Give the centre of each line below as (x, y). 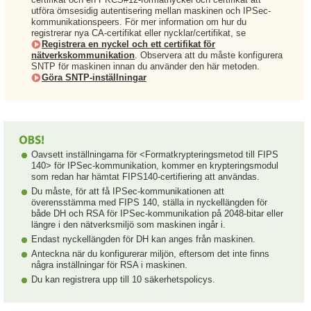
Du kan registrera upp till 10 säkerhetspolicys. (123, 279)
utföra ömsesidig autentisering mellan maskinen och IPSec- (151, 11)
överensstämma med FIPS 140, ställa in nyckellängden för (149, 202)
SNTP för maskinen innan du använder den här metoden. (145, 66)
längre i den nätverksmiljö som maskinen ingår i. (128, 225)
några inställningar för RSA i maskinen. (109, 265)
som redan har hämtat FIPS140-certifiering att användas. (145, 177)
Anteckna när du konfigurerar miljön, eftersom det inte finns (150, 254)
